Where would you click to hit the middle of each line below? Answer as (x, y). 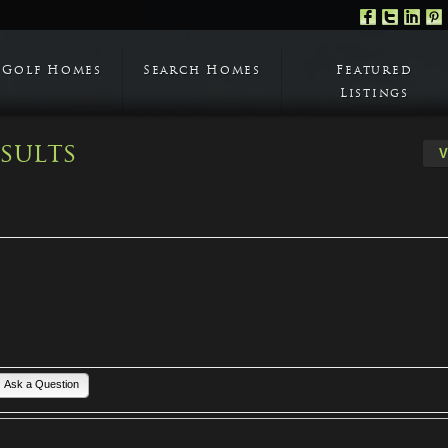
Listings (374, 94)
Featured (374, 71)
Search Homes (201, 71)
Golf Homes (52, 71)
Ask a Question (42, 384)
